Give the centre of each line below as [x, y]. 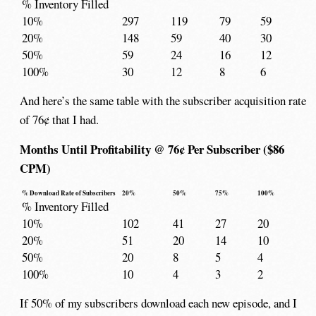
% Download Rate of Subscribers [68, 193]
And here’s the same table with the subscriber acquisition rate [163, 100]
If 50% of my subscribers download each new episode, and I [159, 303]
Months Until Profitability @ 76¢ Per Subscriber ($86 [152, 149]
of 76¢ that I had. [60, 119]
